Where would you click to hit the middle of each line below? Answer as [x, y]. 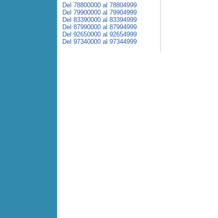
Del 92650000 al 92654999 [100, 34]
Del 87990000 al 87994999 [100, 27]
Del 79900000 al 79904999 [100, 12]
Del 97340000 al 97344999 [100, 42]
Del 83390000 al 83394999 [100, 20]
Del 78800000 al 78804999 [100, 5]
